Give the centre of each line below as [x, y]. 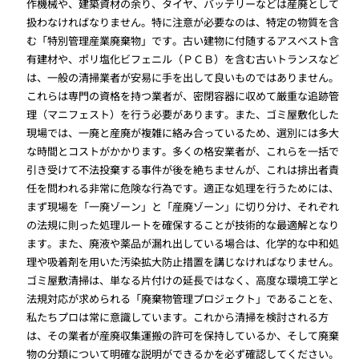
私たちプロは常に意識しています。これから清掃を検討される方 [178, 317]
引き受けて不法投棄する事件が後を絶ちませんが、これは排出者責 [183, 170]
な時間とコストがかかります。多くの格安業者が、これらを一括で [183, 151]
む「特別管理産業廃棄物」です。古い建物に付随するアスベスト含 [183, 41]
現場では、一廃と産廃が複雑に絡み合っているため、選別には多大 [183, 133]
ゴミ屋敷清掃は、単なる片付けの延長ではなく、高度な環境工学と [183, 280]
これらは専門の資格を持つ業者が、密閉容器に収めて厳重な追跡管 [183, 96]
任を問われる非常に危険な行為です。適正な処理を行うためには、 [183, 188]
